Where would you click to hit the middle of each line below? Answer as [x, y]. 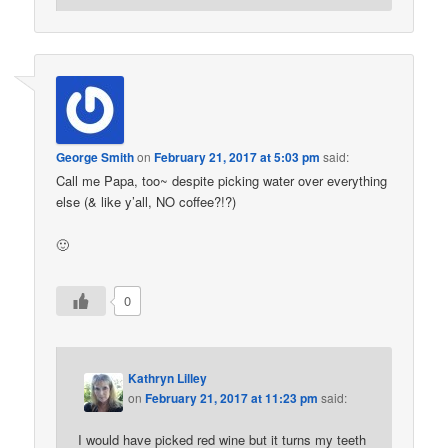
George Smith [95, 157]
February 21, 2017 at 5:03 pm [237, 157]
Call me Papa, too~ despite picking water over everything [222, 181]
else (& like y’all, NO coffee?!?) [146, 202]
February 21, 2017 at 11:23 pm [232, 397]
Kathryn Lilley [168, 377]
